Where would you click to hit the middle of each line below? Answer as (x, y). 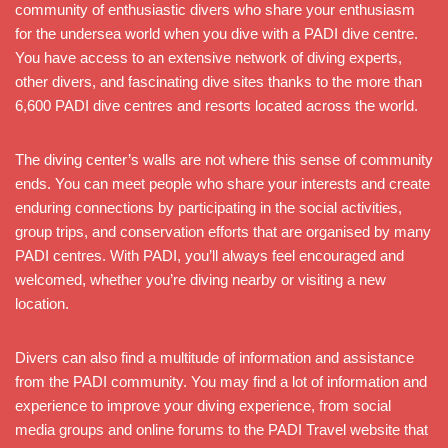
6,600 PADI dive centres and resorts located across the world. (216, 105)
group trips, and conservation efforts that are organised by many (223, 231)
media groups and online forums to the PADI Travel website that (221, 429)
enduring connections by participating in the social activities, (208, 207)
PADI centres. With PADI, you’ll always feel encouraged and (209, 255)
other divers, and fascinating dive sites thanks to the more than (218, 81)
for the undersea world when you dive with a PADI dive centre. (216, 33)
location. (42, 303)
